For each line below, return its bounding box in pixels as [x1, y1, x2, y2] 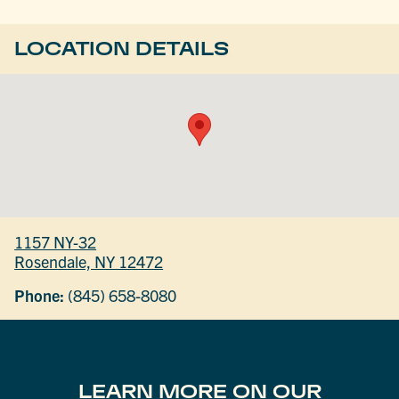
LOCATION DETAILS [14, 38, 230, 60]
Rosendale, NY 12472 [14, 250, 164, 272]
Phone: [14, 284, 65, 305]
